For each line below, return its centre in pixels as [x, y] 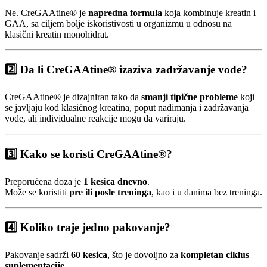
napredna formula [125, 13]
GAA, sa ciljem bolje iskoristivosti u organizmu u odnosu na [118, 23]
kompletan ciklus [215, 255]
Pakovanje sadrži [38, 255]
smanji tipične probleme [190, 97]
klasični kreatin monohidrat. [57, 34]
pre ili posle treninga [110, 192]
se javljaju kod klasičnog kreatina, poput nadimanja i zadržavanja [127, 108]
